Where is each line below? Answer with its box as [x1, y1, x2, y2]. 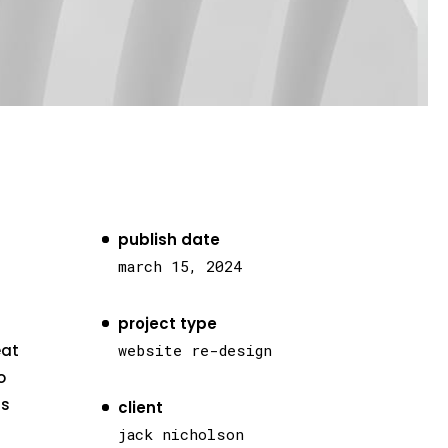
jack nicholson [118, 424, 244, 444]
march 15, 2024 [118, 256, 242, 276]
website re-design [118, 340, 272, 360]
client [118, 397, 163, 418]
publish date [118, 229, 220, 250]
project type [118, 313, 217, 334]
